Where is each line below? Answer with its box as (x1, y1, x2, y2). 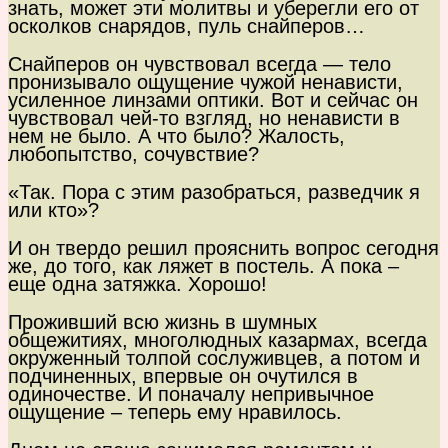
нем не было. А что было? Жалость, (8, 125, 345, 148)
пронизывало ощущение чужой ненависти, (8, 71, 403, 94)
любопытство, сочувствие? (8, 143, 259, 166)
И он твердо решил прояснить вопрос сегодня (8, 237, 439, 260)
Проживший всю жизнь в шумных (8, 311, 317, 334)
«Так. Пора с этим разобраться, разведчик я (8, 181, 420, 204)
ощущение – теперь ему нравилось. (8, 401, 342, 424)
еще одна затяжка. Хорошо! (8, 273, 267, 296)
